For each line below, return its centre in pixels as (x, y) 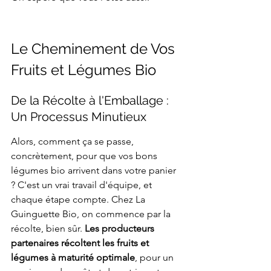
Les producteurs (121, 229)
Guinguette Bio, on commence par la (92, 214)
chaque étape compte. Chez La (79, 200)
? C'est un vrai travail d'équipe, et (83, 185)
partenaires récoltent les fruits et (81, 243)
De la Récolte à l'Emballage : (91, 101)
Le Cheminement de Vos (95, 49)
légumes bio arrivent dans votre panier (95, 171)
